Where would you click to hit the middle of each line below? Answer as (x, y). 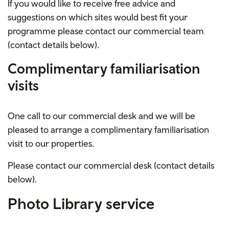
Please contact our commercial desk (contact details (111, 166)
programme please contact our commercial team (106, 31)
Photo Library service (81, 203)
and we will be (167, 116)
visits (23, 85)
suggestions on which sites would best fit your (98, 17)
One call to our (38, 116)
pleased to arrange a (49, 130)
